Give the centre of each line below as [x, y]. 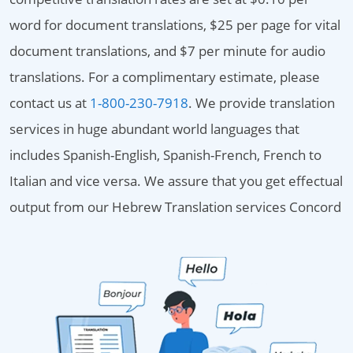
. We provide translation [262, 103]
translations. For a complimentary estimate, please [165, 77]
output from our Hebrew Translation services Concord [175, 207]
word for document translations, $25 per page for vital [175, 25]
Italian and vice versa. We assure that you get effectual [176, 181]
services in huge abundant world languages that [154, 129]
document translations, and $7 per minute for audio [167, 51]
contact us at [50, 103]
